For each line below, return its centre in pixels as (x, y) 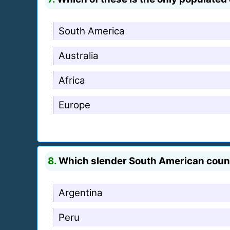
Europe (74, 105)
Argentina (81, 193)
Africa (72, 80)
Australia (79, 55)
